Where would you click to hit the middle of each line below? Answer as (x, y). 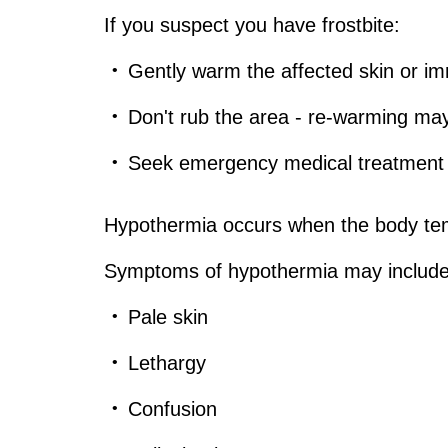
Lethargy (167, 362)
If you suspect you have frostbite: (252, 24)
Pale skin (168, 316)
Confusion (172, 408)
